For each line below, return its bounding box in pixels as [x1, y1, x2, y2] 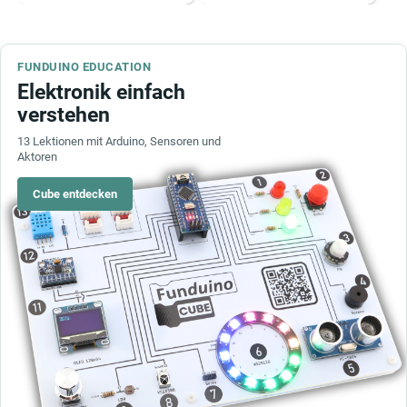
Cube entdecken [33, 187, 117, 201]
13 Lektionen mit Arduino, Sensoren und [17, 134, 221, 148]
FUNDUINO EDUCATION [17, 60, 152, 74]
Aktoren [17, 150, 57, 164]
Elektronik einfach [17, 80, 185, 104]
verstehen [17, 103, 110, 127]
